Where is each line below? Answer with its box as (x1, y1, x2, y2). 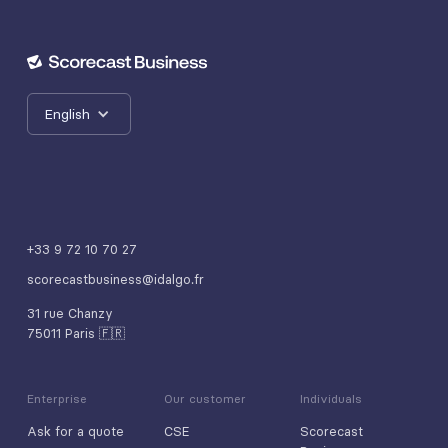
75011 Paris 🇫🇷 (26, 325, 125, 342)
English (43, 105, 90, 124)
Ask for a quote (26, 423, 124, 440)
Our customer (163, 391, 246, 407)
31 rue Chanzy (26, 305, 113, 322)
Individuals (300, 391, 363, 407)
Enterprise (26, 391, 87, 407)
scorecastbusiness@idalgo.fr (26, 271, 204, 288)
